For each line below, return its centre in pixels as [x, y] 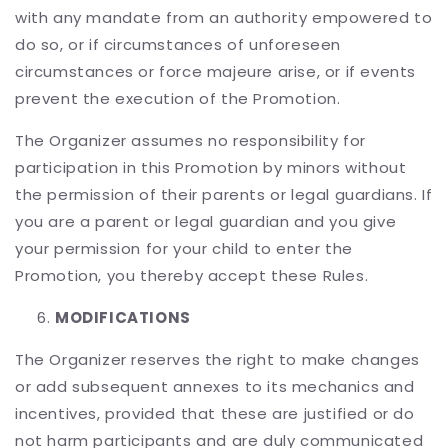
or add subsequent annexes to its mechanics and [215, 386]
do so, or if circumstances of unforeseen [178, 44]
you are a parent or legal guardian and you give [206, 221]
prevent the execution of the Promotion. [178, 98]
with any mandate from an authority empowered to [224, 17]
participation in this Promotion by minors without [211, 167]
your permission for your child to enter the [184, 248]
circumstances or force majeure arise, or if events [216, 71]
